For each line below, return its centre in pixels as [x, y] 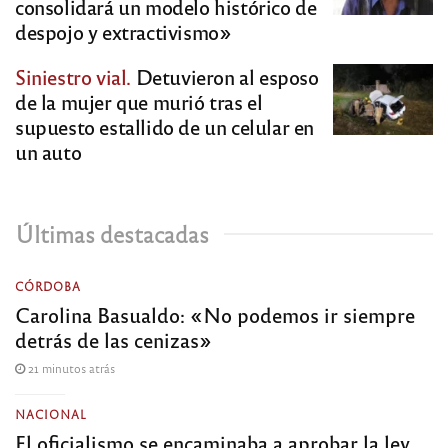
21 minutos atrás [70, 367]
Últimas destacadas [112, 233]
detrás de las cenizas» [113, 339]
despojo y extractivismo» [123, 31]
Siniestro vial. [73, 76]
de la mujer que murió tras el [139, 101]
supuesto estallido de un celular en [165, 126]
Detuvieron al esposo [225, 76]
